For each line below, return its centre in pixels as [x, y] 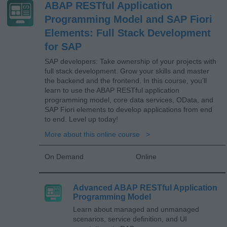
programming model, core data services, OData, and [129, 100]
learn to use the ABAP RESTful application [112, 90]
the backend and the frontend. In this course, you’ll [126, 80]
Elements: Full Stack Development [128, 33]
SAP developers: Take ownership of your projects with [130, 61]
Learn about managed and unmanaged [136, 209]
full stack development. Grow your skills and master [127, 71]
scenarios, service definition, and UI [130, 219]
